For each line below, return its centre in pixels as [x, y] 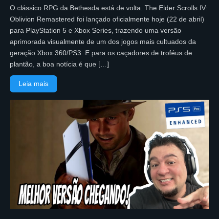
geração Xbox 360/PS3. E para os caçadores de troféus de [101, 53]
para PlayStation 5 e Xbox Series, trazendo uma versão [96, 30]
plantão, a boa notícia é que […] [59, 64]
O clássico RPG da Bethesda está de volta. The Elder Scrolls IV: [109, 8]
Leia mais [34, 83]
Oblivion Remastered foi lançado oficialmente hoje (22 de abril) [107, 19]
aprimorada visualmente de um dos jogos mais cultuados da [103, 41]
